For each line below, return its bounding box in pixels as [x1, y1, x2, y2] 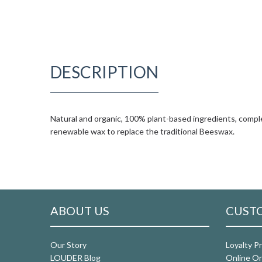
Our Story [50, 239, 87, 250]
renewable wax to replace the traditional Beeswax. [50, 126, 235, 136]
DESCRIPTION [50, 61, 158, 82]
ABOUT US [50, 203, 109, 218]
